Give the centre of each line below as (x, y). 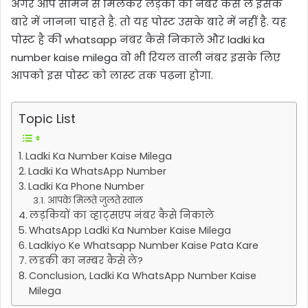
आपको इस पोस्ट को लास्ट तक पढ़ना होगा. (112, 75)
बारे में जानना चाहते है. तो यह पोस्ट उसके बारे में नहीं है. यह (149, 21)
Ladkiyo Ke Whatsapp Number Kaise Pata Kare (143, 245)
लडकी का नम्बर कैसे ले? (86, 260)
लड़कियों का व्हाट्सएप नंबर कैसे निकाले (122, 215)
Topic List (47, 118)
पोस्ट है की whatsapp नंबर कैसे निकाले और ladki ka (138, 39)
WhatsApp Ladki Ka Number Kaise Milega (130, 230)
